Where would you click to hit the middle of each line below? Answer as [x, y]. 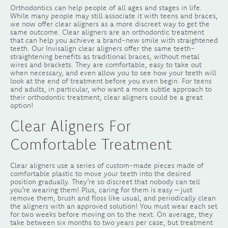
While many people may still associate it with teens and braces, [114, 16]
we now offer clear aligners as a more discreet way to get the [110, 24]
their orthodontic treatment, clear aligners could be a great [106, 97]
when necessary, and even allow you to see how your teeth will [113, 73]
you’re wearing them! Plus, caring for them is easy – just [101, 190]
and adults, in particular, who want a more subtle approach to [111, 89]
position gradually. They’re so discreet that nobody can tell [105, 181]
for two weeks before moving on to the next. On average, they [111, 214]
